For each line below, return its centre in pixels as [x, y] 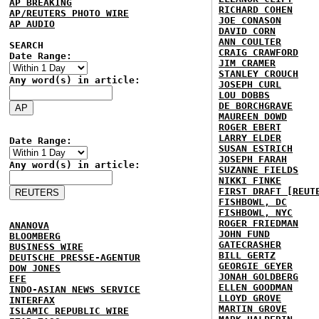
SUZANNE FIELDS [258, 170]
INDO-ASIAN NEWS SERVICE [75, 289]
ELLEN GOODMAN [256, 287]
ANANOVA [29, 225]
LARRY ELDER [250, 138]
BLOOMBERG [35, 236]
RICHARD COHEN [256, 10]
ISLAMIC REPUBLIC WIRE [69, 311]
